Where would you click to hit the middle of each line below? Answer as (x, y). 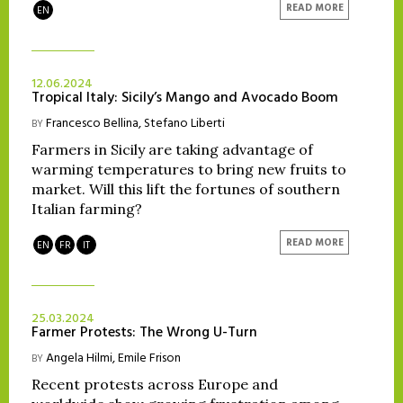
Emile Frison (149, 359)
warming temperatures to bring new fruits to (189, 170)
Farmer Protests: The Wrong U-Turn (144, 333)
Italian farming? (87, 209)
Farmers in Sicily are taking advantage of (172, 150)
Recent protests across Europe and (155, 385)
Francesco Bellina (92, 124)
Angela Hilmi (79, 359)
